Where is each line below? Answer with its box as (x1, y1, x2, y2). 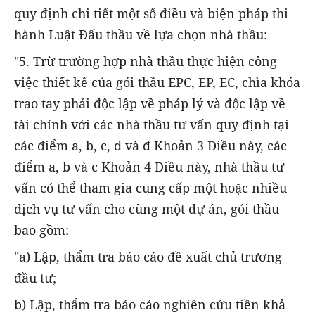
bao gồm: (14, 221, 69, 238)
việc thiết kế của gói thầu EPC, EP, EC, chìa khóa (14, 73, 300, 91)
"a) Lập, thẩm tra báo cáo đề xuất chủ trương (14, 248, 282, 266)
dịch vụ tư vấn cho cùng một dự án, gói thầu (14, 200, 279, 217)
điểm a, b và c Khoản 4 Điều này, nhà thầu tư (14, 157, 284, 175)
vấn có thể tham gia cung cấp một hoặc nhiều (14, 179, 287, 196)
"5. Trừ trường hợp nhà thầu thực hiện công (14, 52, 277, 70)
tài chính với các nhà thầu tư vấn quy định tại (14, 115, 289, 133)
